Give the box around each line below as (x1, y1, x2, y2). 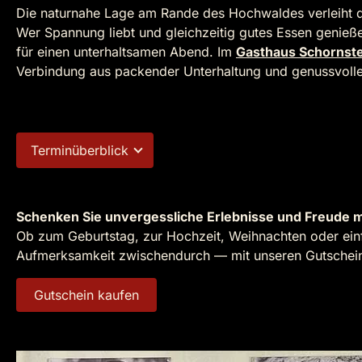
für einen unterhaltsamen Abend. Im (16, 44, 236, 60)
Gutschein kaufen (34, 287, 139, 304)
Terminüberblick (31, 142, 128, 158)
